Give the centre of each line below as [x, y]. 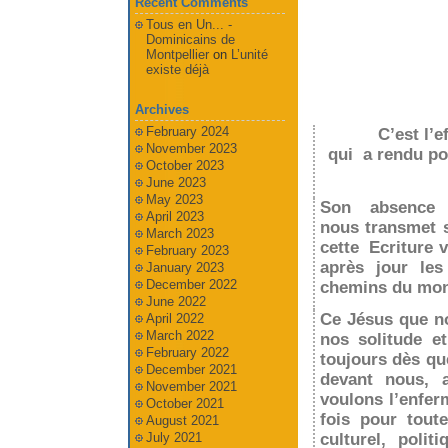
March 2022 [179, 335]
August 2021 [182, 420]
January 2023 [184, 267]
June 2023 [175, 182]
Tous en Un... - [188, 24]
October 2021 [184, 403]
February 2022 [187, 352]
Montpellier [177, 54]
